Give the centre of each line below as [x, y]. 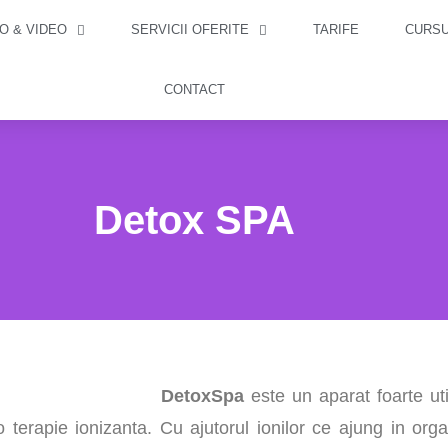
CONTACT [195, 89]
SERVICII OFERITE [189, 29]
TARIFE [335, 29]
